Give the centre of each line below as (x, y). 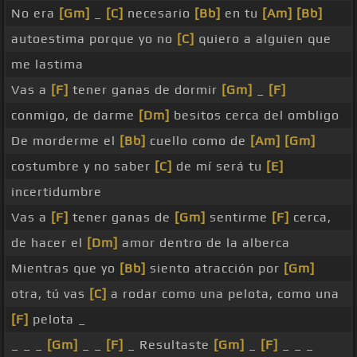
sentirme (239, 218)
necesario (159, 14)
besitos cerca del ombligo (255, 116)
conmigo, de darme (75, 116)
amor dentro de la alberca (204, 243)
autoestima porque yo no (94, 39)
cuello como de (198, 141)
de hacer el (49, 243)
